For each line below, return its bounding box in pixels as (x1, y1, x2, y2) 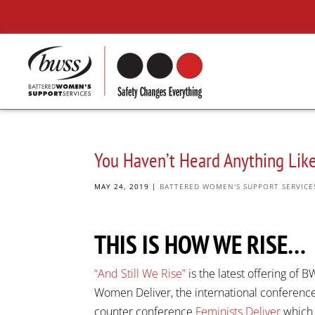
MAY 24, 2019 (94, 181, 150, 191)
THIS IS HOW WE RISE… (94, 228, 307, 261)
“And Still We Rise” (94, 266, 189, 281)
